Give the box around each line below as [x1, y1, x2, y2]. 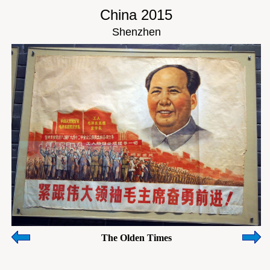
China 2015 [100, 7, 172, 23]
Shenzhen [111, 26, 161, 38]
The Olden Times [101, 233, 172, 243]
